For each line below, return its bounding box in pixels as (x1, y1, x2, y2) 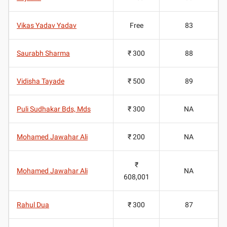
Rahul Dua (17, 200, 49, 209)
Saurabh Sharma (17, 49, 70, 57)
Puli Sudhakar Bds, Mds (17, 104, 91, 113)
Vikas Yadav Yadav (17, 21, 77, 29)
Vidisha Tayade (17, 77, 64, 85)
